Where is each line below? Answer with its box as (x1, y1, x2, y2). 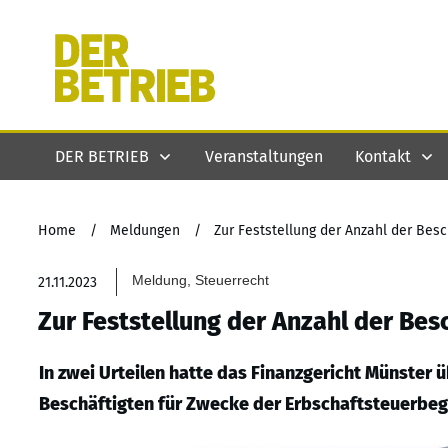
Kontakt (355, 146, 411, 166)
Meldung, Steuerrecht (132, 272, 270, 288)
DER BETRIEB (55, 146, 149, 166)
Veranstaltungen (205, 146, 323, 166)
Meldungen (110, 222, 180, 239)
